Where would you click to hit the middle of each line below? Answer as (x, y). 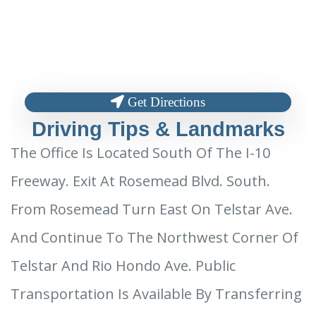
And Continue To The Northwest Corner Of (154, 238)
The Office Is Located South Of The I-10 (140, 153)
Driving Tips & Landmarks (158, 129)
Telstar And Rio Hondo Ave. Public (123, 266)
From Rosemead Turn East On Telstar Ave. (152, 209)
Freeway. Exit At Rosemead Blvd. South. (140, 181)
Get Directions (166, 102)
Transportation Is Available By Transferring (156, 294)
